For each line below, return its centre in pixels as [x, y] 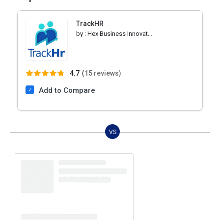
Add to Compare [67, 90]
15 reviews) [103, 73]
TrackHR [90, 23]
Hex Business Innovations [118, 33]
